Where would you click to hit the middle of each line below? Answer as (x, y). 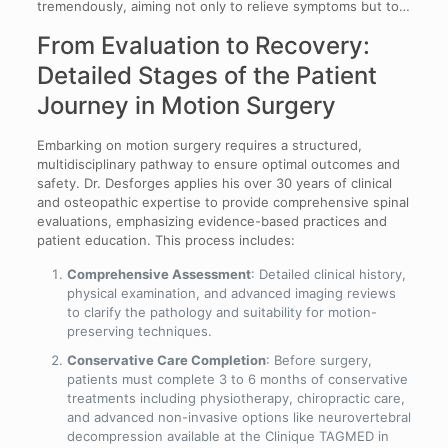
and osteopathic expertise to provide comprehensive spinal (222, 201)
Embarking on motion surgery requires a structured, (199, 144)
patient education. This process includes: (165, 239)
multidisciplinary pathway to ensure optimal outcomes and (218, 163)
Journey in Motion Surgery (186, 105)
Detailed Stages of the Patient (206, 75)
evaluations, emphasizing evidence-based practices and (211, 220)
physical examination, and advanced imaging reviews (231, 292)
